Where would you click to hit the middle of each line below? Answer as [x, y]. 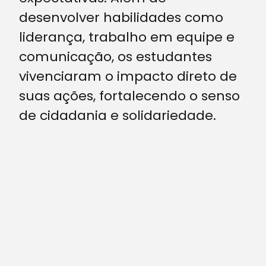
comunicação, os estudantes [115, 57]
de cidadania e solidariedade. [118, 116]
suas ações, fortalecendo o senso [129, 96]
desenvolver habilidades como [121, 18]
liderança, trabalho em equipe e [127, 37]
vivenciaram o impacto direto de [128, 77]
